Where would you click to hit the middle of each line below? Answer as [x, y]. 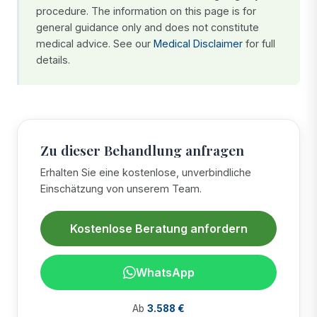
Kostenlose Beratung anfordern [158, 228]
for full [259, 43]
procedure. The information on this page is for [146, 11]
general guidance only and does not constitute [148, 27]
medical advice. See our [95, 43]
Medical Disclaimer [198, 43]
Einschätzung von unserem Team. [121, 188]
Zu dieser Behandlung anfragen [142, 150]
